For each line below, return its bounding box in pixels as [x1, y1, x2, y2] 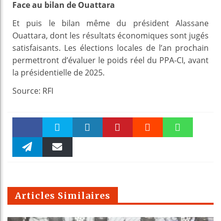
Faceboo [14, 142, 40, 151]
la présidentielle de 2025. [12, 67, 105, 78]
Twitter [46, 144, 69, 152]
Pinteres [105, 144, 131, 152]
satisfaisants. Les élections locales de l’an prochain [12, 42, 209, 53]
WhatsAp [164, 144, 192, 152]
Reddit [137, 144, 158, 152]
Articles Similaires [15, 189, 110, 201]
